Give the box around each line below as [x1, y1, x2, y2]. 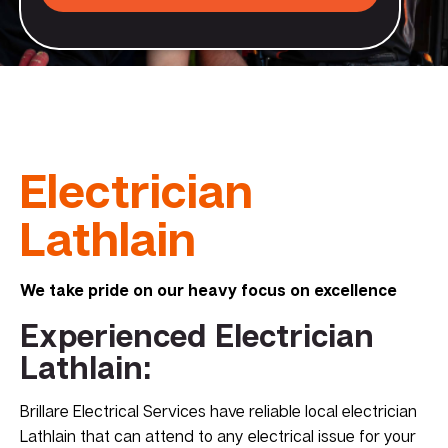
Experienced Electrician [20, 316, 374, 355]
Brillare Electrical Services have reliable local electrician [20, 401, 417, 422]
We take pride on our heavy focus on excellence [20, 280, 397, 301]
